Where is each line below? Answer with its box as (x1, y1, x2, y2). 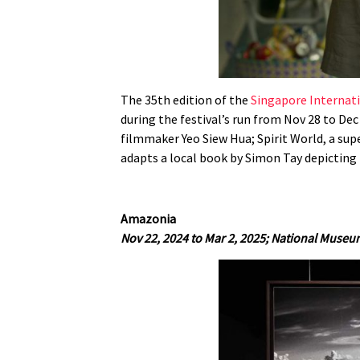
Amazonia (121, 211, 176, 227)
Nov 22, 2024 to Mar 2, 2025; (121, 230, 271, 247)
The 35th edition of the (121, 91, 251, 108)
